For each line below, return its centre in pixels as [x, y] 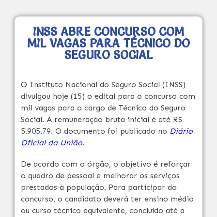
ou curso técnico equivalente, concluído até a [103, 210]
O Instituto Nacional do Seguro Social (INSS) [103, 85]
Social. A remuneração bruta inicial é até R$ [101, 119]
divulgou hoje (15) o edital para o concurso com [108, 96]
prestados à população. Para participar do [99, 187]
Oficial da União [52, 143]
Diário [181, 131]
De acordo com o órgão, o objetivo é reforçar [106, 164]
